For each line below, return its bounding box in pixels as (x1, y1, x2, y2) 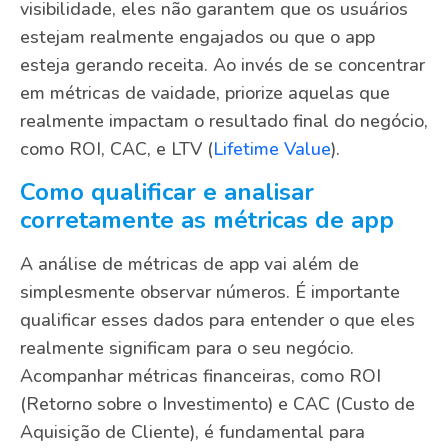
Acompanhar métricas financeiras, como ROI (20, 363, 381, 388)
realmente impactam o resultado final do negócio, (20, 109, 428, 134)
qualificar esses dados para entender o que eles (20, 307, 415, 332)
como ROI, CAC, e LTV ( (20, 137, 213, 162)
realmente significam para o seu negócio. (20, 335, 354, 360)
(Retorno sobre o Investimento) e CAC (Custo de (20, 391, 415, 416)
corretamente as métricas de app (20, 203, 394, 236)
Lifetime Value (213, 137, 331, 162)
